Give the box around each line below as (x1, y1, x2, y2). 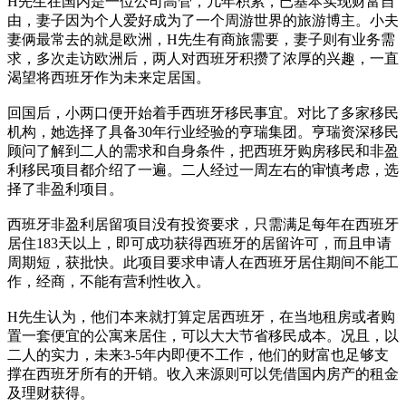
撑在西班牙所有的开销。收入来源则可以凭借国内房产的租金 (7, 365, 399, 382)
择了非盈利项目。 (7, 180, 123, 197)
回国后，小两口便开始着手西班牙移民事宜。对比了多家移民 (7, 104, 399, 121)
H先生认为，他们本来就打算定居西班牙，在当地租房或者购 (7, 308, 395, 324)
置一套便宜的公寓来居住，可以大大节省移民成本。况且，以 (7, 327, 399, 343)
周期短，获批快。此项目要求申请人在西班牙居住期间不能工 (7, 254, 399, 270)
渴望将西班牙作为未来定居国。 (7, 69, 210, 85)
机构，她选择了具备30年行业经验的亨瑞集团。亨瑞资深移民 (7, 123, 399, 140)
